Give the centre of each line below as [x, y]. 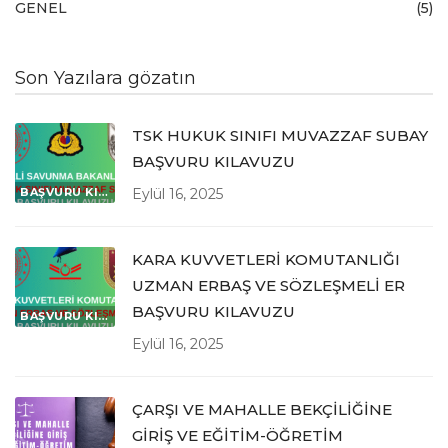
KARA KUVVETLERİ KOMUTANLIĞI [266, 260]
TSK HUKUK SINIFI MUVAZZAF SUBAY [280, 136]
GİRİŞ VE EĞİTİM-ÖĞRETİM [237, 436]
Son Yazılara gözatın [105, 78]
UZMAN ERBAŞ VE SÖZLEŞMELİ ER [268, 286]
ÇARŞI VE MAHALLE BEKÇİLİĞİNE [262, 410]
